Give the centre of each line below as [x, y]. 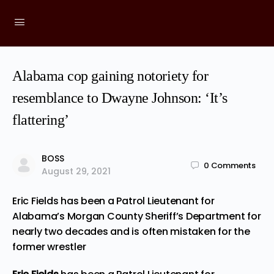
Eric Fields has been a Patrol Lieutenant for [113, 201]
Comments [233, 165]
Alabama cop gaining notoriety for [110, 76]
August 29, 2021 [76, 171]
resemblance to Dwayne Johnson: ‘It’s [120, 98]
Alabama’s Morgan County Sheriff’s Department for [137, 216]
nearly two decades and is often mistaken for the [131, 231]
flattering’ [41, 120]
